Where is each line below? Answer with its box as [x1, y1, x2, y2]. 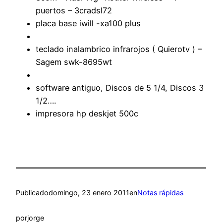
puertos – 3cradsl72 [36, 5, 112, 15]
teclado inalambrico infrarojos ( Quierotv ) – [36, 44, 202, 54]
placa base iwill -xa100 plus [36, 18, 141, 28]
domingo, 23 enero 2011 [49, 188, 129, 197]
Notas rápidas [137, 188, 183, 197]
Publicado [16, 188, 49, 197]
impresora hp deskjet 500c [36, 108, 138, 118]
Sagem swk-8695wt [36, 56, 112, 67]
